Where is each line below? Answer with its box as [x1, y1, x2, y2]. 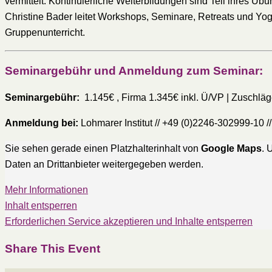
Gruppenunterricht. [5, 27, 85, 38]
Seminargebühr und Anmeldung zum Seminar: [5, 64, 263, 77]
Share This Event [5, 242, 100, 256]
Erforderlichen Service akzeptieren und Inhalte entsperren [5, 216, 253, 227]
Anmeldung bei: [5, 118, 78, 129]
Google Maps [201, 143, 262, 154]
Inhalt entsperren [5, 200, 77, 211]
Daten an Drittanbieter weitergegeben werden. [5, 159, 203, 170]
